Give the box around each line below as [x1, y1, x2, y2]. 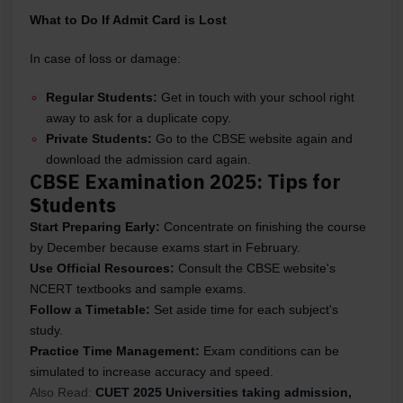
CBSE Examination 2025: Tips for [30, 167, 341, 194]
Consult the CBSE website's [175, 260, 336, 275]
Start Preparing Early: [30, 219, 160, 234]
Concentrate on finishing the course [160, 219, 366, 234]
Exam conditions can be [200, 343, 339, 358]
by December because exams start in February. [30, 239, 300, 255]
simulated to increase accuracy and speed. [30, 363, 273, 379]
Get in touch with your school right [157, 89, 354, 104]
